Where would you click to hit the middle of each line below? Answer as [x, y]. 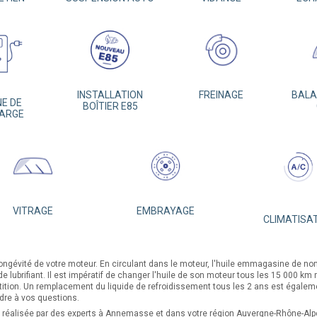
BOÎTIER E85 [110, 106]
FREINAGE [221, 94]
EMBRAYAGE [166, 211]
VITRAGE [33, 211]
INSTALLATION [110, 94]
